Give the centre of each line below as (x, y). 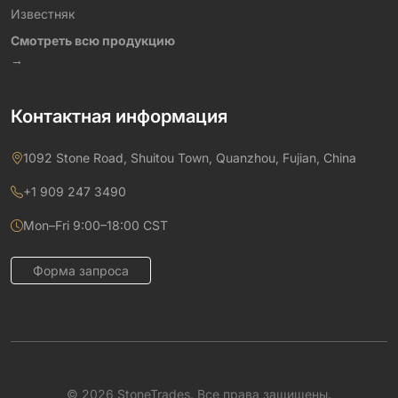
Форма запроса (81, 271)
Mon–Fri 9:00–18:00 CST (96, 225)
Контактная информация (119, 116)
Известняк (43, 14)
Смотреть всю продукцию (93, 40)
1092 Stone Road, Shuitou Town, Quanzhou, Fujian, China (190, 158)
